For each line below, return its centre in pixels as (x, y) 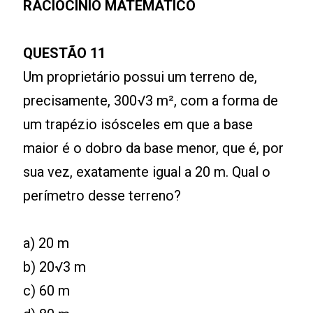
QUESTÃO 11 (65, 53)
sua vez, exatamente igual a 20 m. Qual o (147, 172)
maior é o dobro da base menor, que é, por (154, 148)
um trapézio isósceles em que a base (138, 124)
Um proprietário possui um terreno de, (140, 77)
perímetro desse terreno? (102, 196)
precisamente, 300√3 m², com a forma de (151, 101)
